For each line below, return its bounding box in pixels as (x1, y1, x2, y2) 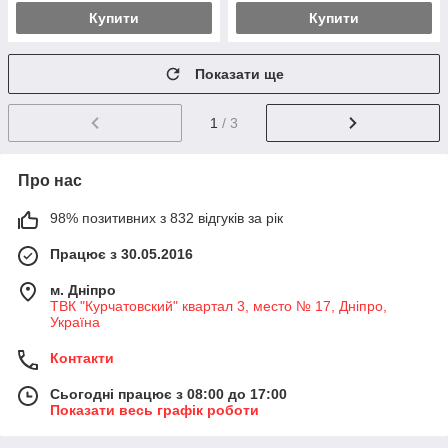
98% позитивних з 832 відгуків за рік (50, 209, 283, 226)
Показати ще (195, 66, 284, 82)
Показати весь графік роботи (50, 401, 259, 418)
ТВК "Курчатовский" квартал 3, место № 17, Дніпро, (50, 297, 387, 314)
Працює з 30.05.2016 (50, 245, 193, 262)
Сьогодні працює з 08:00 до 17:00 (50, 385, 287, 402)
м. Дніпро (50, 281, 116, 298)
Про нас (18, 171, 82, 189)
